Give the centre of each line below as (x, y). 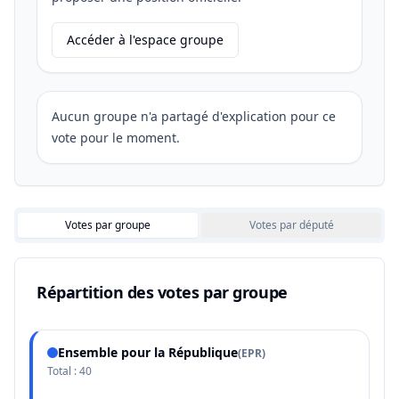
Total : (63, 371)
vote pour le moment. (116, 138)
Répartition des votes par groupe (162, 292)
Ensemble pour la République (148, 352)
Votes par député (291, 225)
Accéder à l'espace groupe (145, 40)
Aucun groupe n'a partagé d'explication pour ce (194, 116)
